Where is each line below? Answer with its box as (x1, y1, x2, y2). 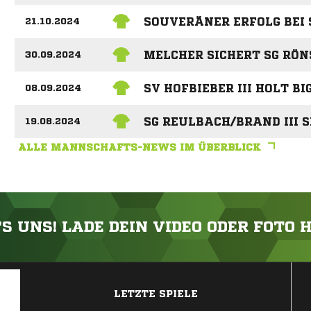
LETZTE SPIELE (114, 289, 198, 299)
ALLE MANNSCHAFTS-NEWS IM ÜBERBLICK (17, 142, 261, 153)
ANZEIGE (140, 265, 171, 274)
